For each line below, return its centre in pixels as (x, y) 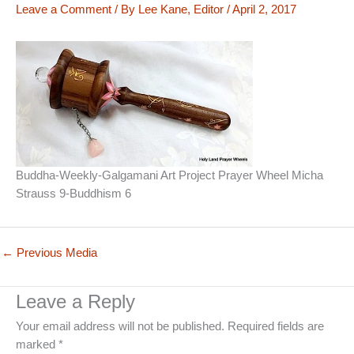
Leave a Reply (75, 301)
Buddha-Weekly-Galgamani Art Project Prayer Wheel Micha (169, 176)
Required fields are (276, 326)
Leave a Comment (64, 9)
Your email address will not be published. (120, 326)
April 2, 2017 (264, 9)
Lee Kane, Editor (183, 9)
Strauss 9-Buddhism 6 (73, 194)
